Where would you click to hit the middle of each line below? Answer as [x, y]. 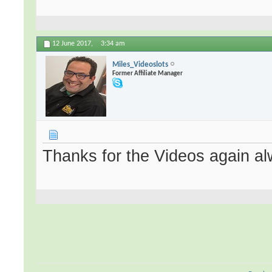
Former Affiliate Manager [148, 73]
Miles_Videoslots [141, 64]
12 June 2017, [74, 44]
